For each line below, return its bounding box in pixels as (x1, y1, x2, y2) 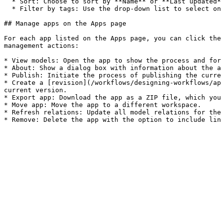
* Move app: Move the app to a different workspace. (4, 101, 201, 109)
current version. (4, 86, 67, 94)
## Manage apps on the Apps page (4, 20, 126, 27)
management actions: (4, 42, 79, 49)
